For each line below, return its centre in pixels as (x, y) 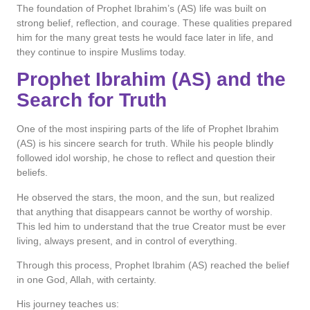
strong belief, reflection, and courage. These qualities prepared (154, 22)
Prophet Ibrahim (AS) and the (151, 80)
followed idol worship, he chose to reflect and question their (146, 158)
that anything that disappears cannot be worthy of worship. (145, 211)
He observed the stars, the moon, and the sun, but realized (146, 197)
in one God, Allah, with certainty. (86, 279)
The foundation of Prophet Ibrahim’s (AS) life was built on (142, 8)
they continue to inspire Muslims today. (101, 52)
